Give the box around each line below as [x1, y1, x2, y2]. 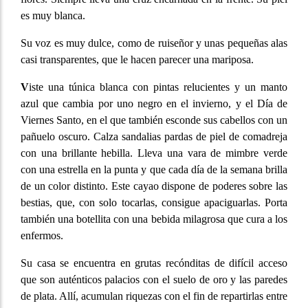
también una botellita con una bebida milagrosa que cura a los [21, 213, 287, 225]
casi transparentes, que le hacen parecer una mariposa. [21, 54, 254, 66]
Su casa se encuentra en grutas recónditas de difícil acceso [21, 257, 287, 269]
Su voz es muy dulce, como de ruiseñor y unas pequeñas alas [21, 37, 287, 49]
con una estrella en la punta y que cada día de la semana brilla [21, 164, 287, 176]
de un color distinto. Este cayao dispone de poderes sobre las [21, 180, 287, 192]
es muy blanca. [21, 10, 85, 22]
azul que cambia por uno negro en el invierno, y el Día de [21, 98, 287, 110]
